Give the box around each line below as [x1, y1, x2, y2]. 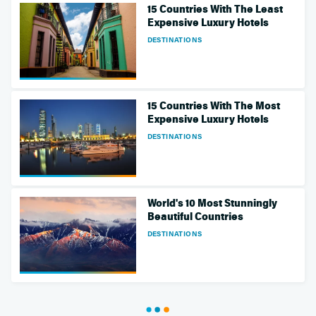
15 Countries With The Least [147, 2, 283, 16]
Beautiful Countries [147, 209, 243, 223]
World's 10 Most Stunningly [147, 196, 277, 209]
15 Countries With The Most [147, 99, 280, 113]
